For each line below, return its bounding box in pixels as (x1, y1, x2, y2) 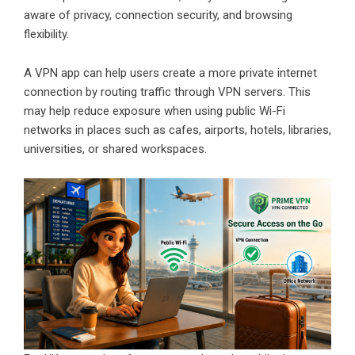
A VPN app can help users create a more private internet (24, 65, 317, 80)
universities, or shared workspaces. (24, 141, 207, 156)
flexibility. (24, 26, 69, 41)
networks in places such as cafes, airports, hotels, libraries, (24, 122, 331, 137)
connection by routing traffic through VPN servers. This (24, 84, 311, 99)
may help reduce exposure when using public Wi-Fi (24, 103, 285, 118)
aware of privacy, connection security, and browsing (24, 7, 292, 22)
